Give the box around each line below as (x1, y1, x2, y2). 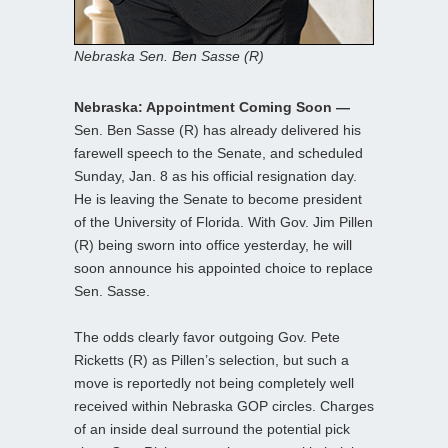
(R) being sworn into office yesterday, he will (74, 236, 352, 253)
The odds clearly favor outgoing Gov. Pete (74, 328, 340, 345)
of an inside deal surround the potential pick (74, 420, 350, 437)
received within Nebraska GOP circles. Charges (74, 397, 374, 414)
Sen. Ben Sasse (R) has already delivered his (74, 121, 361, 138)
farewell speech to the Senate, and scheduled (74, 144, 363, 161)
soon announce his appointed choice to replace (74, 259, 373, 276)
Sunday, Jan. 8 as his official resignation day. (74, 167, 357, 184)
